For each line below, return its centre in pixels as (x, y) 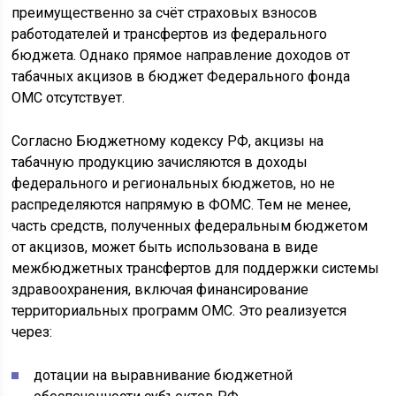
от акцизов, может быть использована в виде (165, 247)
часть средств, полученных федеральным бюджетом (190, 225)
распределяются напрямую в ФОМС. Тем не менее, (182, 204)
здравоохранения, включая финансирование (160, 289)
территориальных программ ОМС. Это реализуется (179, 310)
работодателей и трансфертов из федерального (170, 34)
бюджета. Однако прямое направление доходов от (181, 55)
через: (32, 331)
